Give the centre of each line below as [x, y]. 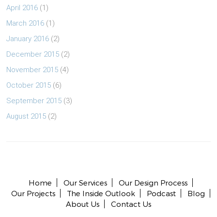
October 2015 [29, 85]
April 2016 [22, 8]
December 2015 [33, 54]
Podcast [162, 194]
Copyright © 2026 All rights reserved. [108, 173]
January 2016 [28, 39]
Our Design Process [153, 183]
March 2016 [25, 23]
